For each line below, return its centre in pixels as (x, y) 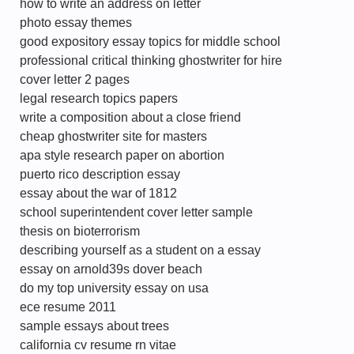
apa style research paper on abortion (122, 155)
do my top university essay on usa (114, 288)
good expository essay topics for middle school (150, 41)
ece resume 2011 (68, 307)
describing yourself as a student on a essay (140, 250)
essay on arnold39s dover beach (111, 269)
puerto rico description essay (100, 174)
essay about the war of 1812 (98, 193)
